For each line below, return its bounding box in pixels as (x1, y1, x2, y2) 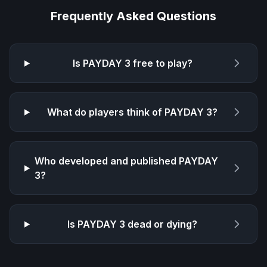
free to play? (130, 57, 193, 70)
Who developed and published (34, 155, 179, 167)
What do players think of (47, 106, 165, 119)
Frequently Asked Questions (51, 9, 216, 24)
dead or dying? (125, 218, 198, 231)
